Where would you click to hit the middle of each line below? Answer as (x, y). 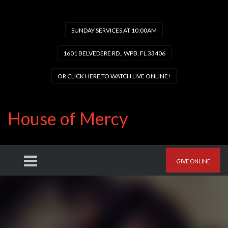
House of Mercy (68, 118)
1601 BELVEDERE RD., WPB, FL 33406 (114, 53)
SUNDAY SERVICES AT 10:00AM (114, 30)
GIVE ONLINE (193, 161)
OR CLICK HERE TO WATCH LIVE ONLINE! (114, 76)
